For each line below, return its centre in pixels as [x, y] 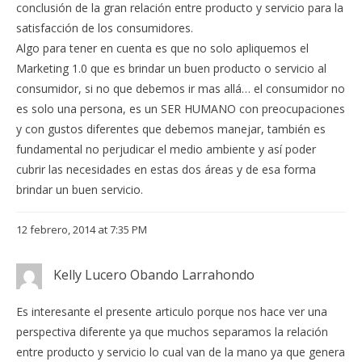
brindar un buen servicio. [80, 189]
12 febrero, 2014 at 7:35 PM [82, 229]
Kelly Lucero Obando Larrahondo [154, 274]
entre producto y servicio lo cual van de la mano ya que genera [181, 352]
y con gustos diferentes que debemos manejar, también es [171, 128]
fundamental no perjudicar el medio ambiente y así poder [166, 149]
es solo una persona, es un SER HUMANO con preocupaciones [181, 108]
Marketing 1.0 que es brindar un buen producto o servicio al [171, 68]
